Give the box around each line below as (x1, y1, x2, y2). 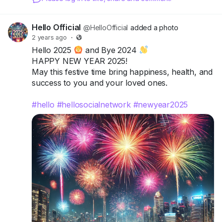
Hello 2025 (32, 45, 74, 55)
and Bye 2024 (83, 45, 139, 55)
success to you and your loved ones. (32, 77, 168, 88)
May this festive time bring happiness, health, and (32, 66, 213, 77)
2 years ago (32, 33, 67, 41)
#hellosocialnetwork (56, 99, 131, 110)
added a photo (130, 23, 178, 32)
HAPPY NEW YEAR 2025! (32, 55, 127, 66)
